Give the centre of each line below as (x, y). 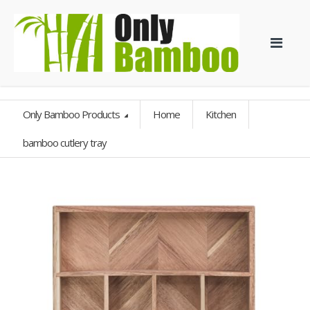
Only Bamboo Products (72, 115)
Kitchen (221, 115)
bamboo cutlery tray (65, 143)
